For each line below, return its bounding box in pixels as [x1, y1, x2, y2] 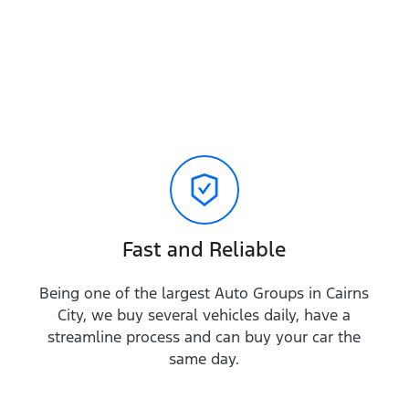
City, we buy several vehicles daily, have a [58, 305, 351, 325]
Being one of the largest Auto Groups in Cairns [39, 283, 370, 303]
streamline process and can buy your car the [47, 327, 362, 347]
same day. [169, 349, 240, 369]
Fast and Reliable [122, 236, 287, 262]
